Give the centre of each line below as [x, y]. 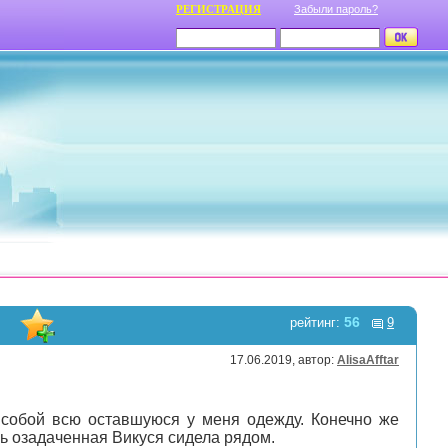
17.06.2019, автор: [283, 360]
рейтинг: [317, 322]
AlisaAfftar [368, 360]
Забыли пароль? [336, 9]
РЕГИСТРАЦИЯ [218, 9]
